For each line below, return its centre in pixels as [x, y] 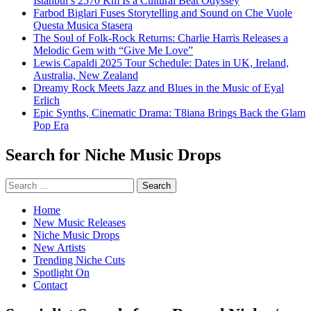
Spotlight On [61, 272]
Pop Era [51, 125]
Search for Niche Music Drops [113, 154]
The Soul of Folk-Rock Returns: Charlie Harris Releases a [161, 37]
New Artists [59, 247]
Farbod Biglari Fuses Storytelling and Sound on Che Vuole [163, 12]
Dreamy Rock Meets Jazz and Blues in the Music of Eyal [159, 87]
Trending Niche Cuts [79, 260]
